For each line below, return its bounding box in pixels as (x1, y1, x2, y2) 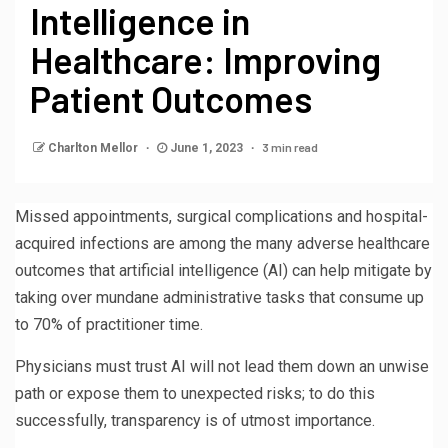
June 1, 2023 (167, 140, 246, 155)
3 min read (262, 139, 318, 154)
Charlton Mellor (48, 140, 141, 155)
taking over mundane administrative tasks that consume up (15, 287, 424, 307)
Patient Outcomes (30, 76, 312, 120)
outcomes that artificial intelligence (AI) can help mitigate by (15, 260, 432, 280)
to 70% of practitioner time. (15, 314, 203, 334)
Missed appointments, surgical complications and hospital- (15, 206, 428, 226)
